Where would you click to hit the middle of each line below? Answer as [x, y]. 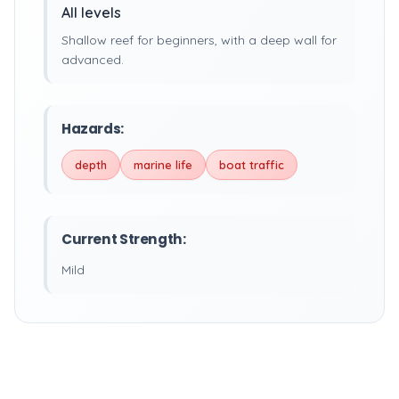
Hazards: [93, 129]
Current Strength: [124, 239]
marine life [163, 165]
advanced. [93, 60]
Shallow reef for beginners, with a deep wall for [199, 40]
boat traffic [252, 165]
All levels [91, 12]
